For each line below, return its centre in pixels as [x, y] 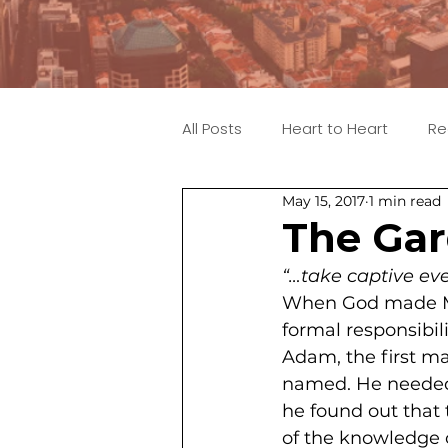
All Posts [212, 128]
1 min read [405, 200]
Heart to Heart [335, 128]
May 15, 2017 [323, 200]
